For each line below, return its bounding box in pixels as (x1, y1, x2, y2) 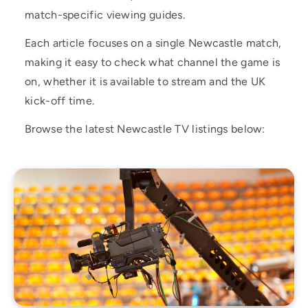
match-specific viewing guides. (25, 8, 186, 21)
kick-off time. (25, 94, 95, 107)
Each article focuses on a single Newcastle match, (25, 36, 282, 49)
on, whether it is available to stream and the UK (25, 75, 266, 88)
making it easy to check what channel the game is (25, 56, 280, 69)
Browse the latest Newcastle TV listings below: (25, 122, 265, 135)
